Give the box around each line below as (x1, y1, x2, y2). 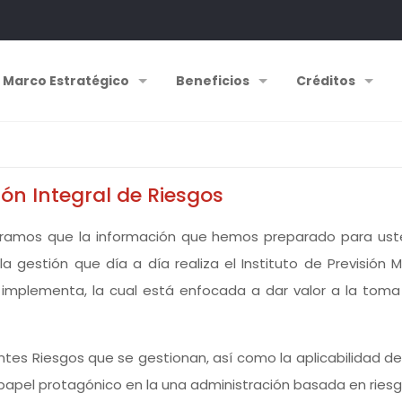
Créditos (295, 72, 355, 90)
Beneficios (175, 72, 249, 90)
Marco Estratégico (2, 72, 129, 90)
